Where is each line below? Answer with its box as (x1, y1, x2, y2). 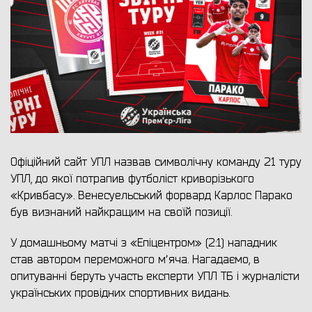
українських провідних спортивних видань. (10, 286, 233, 301)
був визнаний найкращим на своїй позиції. (10, 205, 232, 220)
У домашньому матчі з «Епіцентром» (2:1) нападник (10, 236, 277, 251)
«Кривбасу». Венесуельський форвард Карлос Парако (10, 189, 292, 203)
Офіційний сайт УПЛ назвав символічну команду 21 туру (10, 155, 302, 170)
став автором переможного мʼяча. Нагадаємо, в (10, 253, 260, 267)
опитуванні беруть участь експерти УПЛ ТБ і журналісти (10, 270, 299, 284)
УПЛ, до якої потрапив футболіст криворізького (10, 172, 254, 187)
